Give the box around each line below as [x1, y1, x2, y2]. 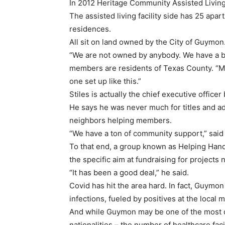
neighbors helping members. [69, 116, 172, 126]
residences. [69, 24, 111, 34]
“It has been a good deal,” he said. [69, 168, 189, 178]
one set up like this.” [69, 76, 141, 86]
